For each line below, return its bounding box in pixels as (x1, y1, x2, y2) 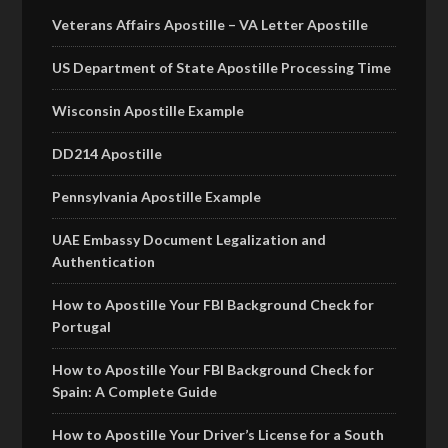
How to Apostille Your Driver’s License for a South (52, 426, 385, 444)
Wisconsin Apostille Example (52, 102, 245, 120)
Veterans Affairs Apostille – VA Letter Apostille (52, 16, 369, 34)
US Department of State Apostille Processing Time (52, 59, 392, 77)
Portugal (52, 318, 112, 336)
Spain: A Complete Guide (52, 383, 218, 401)
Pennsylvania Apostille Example (52, 188, 262, 206)
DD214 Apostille (52, 145, 163, 163)
